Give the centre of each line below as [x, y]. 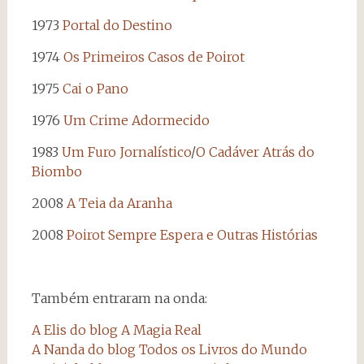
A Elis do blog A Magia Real [116, 329]
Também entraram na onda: [119, 298]
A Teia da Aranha [119, 203]
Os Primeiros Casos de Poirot [154, 56]
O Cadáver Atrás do [255, 152]
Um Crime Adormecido [136, 120]
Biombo [56, 171]
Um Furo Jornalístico [126, 152]
